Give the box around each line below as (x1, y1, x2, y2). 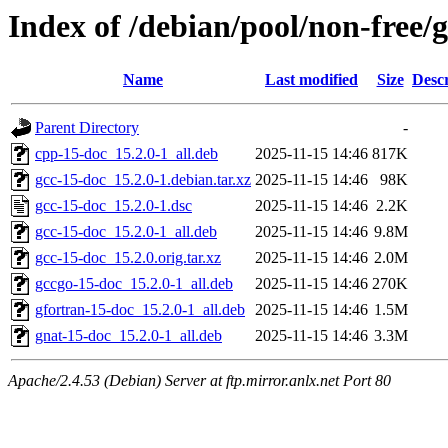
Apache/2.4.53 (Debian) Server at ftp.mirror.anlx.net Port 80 (8, 372, 391, 390)
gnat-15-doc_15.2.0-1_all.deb (35, 327, 222, 345)
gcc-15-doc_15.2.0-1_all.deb (35, 223, 217, 241)
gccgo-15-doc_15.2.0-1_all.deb (35, 275, 233, 293)
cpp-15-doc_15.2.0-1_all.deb (35, 145, 218, 163)
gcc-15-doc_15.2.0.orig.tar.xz (35, 249, 221, 267)
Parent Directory (35, 119, 139, 137)
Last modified (265, 71, 358, 89)
